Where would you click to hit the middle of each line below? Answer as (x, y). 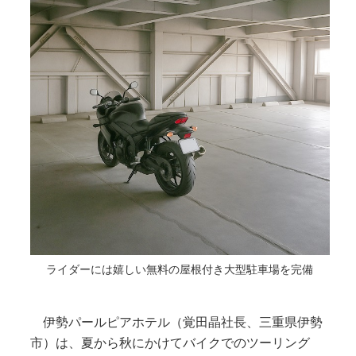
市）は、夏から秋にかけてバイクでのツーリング (170, 342)
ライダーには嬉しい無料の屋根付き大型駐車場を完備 (180, 270)
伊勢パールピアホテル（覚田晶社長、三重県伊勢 (176, 322)
